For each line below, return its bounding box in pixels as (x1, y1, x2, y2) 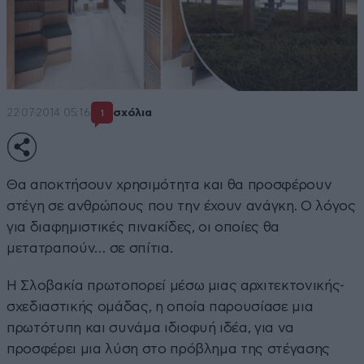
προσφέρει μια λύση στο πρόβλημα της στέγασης (6, 341, 331, 356)
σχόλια (113, 107, 152, 119)
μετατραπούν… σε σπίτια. (6, 240, 173, 255)
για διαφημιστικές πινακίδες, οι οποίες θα (6, 219, 280, 234)
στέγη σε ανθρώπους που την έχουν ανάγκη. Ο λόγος (6, 198, 356, 213)
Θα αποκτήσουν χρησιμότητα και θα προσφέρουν (6, 177, 332, 192)
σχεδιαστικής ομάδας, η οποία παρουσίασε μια (6, 299, 314, 314)
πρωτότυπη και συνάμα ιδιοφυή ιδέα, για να (6, 320, 295, 335)
